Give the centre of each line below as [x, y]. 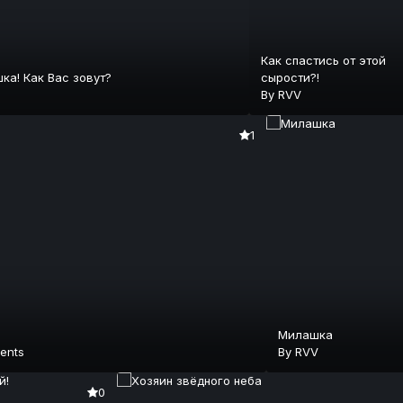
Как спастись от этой [323, 61]
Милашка [305, 334]
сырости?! [290, 78]
